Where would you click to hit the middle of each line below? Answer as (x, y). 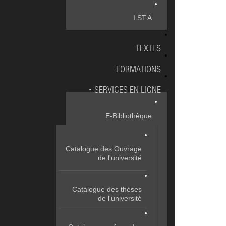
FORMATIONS (138, 70)
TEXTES (148, 49)
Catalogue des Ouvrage (104, 149)
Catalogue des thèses (107, 189)
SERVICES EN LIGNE (128, 91)
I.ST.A (143, 18)
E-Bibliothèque (129, 116)
